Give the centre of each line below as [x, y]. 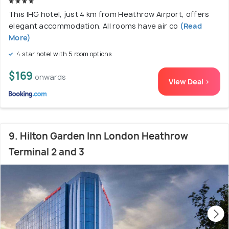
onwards [50, 77]
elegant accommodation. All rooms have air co [94, 26]
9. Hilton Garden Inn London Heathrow [98, 136]
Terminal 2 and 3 [47, 152]
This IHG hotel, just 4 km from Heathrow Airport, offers [109, 14]
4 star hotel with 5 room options [63, 54]
